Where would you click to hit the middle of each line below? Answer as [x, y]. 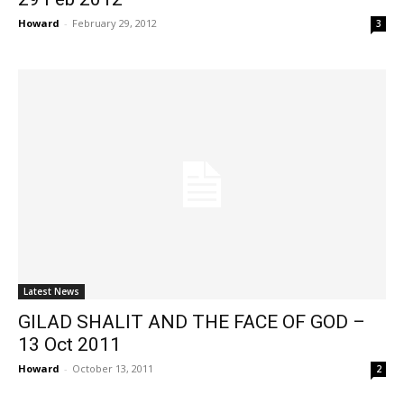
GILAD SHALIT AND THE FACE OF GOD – [192, 322]
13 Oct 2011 [69, 345]
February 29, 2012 [115, 23]
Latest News [51, 292]
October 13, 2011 [113, 369]
